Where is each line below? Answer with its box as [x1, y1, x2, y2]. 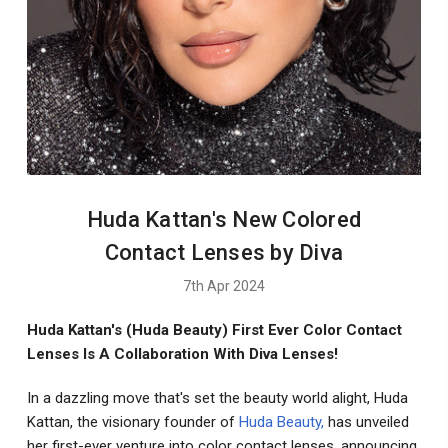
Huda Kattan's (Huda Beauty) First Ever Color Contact [26, 321, 402, 340]
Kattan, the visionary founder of [26, 413, 239, 432]
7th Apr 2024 [182, 278, 265, 295]
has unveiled [323, 413, 409, 432]
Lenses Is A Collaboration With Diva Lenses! [26, 345, 338, 364]
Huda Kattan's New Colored [86, 207, 362, 233]
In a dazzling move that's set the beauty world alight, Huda [26, 389, 408, 408]
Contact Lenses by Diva [104, 240, 344, 266]
